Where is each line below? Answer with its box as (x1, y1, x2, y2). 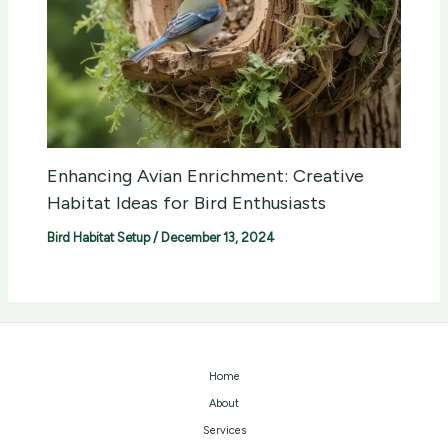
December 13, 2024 (161, 230, 276, 246)
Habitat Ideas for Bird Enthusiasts (47, 192, 327, 215)
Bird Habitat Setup (47, 230, 151, 246)
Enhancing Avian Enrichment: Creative (47, 165, 365, 188)
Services (202, 424, 246, 438)
